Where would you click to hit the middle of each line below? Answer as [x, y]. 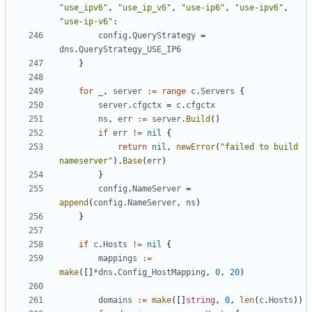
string [201, 301]
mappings [118, 259]
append [74, 203]
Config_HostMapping [162, 273]
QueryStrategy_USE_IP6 [130, 50]
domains [115, 301]
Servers [218, 92]
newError [196, 147]
